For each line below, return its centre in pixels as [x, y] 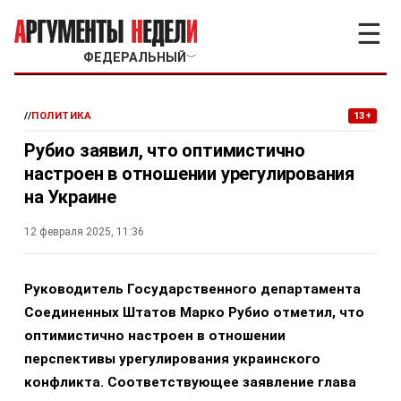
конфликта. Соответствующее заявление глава [190, 382]
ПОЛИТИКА [62, 116]
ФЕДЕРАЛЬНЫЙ [134, 58]
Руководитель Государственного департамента [192, 289]
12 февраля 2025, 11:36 [84, 232]
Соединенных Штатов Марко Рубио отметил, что [194, 312]
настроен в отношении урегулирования [189, 174]
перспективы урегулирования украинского [172, 359]
